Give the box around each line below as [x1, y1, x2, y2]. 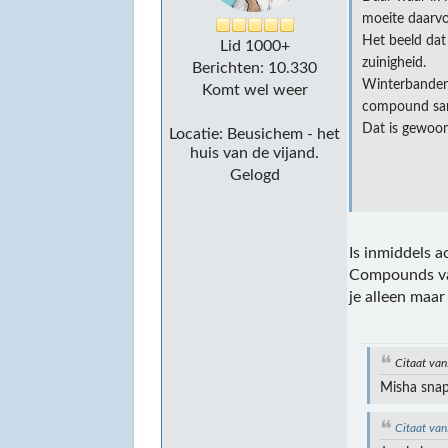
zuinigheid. [362, 56, 427, 71]
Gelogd [229, 167, 280, 184]
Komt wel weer [201, 82, 308, 99]
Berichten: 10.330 [192, 60, 318, 77]
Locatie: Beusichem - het [169, 126, 341, 143]
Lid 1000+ [219, 38, 290, 55]
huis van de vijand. [190, 145, 320, 162]
